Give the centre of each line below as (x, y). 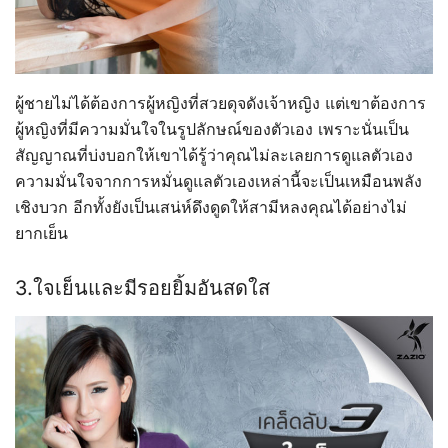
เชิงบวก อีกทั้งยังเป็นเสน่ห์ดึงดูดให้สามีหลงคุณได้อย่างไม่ (211, 207)
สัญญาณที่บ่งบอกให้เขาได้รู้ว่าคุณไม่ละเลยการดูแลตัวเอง (214, 155)
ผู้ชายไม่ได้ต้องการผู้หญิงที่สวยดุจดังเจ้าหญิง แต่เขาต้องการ (220, 103)
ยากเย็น (41, 233)
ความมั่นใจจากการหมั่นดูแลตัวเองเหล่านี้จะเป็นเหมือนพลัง (218, 181)
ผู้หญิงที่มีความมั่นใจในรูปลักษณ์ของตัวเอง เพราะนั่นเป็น (212, 129)
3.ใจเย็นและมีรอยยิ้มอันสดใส (142, 288)
